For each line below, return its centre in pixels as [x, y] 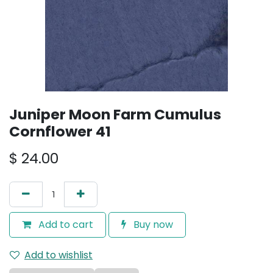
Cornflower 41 [60, 131]
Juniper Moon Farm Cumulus [115, 114]
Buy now [152, 225]
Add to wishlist [58, 255]
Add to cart [65, 225]
